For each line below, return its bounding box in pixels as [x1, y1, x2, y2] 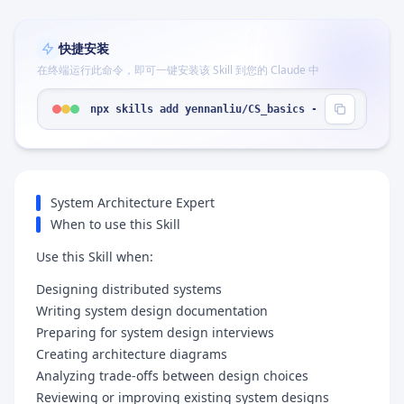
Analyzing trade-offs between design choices [36, 367, 308, 384]
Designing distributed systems [36, 280, 222, 298]
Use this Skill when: [36, 248, 153, 265]
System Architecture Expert [50, 194, 215, 211]
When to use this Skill [50, 216, 180, 233]
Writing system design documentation [36, 302, 268, 319]
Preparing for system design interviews [36, 324, 274, 341]
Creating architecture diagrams [36, 345, 227, 363]
